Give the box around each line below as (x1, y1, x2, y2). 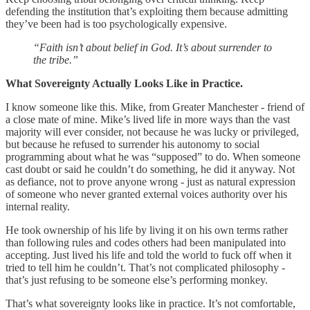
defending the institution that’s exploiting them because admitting (6, 5, 288, 17)
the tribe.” (33, 53, 78, 66)
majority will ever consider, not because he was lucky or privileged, (6, 125, 299, 138)
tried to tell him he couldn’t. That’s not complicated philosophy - (6, 261, 285, 273)
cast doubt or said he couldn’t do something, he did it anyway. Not (6, 163, 295, 175)
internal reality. (6, 200, 70, 212)
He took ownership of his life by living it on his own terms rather (6, 224, 288, 236)
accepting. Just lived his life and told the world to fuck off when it (6, 248, 291, 261)
